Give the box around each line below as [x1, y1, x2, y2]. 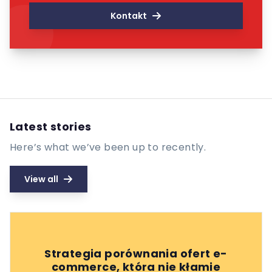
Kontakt [110, 9, 147, 22]
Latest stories [10, 118, 92, 134]
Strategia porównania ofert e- [44, 246, 228, 262]
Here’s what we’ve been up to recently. [10, 140, 206, 155]
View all [24, 173, 58, 186]
